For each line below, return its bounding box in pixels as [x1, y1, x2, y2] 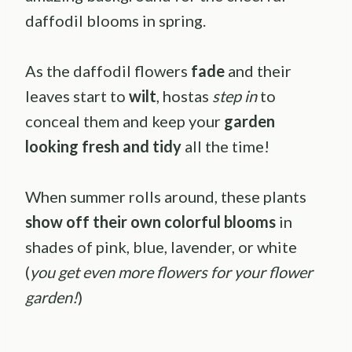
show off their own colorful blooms [25, 211, 276, 231]
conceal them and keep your [25, 111, 224, 130]
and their [225, 60, 291, 80]
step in [212, 86, 257, 105]
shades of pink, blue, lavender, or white [25, 236, 297, 256]
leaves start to [25, 86, 129, 105]
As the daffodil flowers [25, 60, 191, 80]
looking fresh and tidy [25, 136, 185, 156]
